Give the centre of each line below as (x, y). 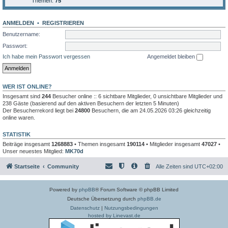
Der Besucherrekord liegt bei (39, 110)
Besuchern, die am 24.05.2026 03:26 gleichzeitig (150, 110)
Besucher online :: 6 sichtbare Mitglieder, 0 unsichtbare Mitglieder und (137, 96)
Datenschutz (85, 208)
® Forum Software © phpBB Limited (137, 190)
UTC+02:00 (209, 167)
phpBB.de (149, 199)
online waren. (19, 117)
